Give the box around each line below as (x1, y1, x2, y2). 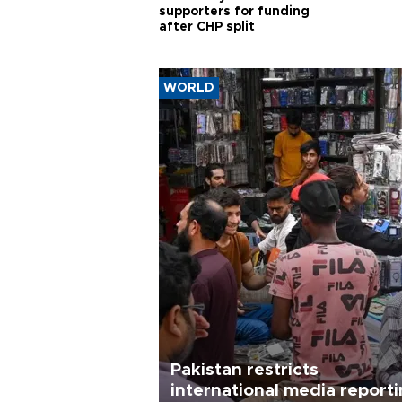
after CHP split (159, 21, 255, 33)
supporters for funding (159, 5, 310, 18)
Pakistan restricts (170, 361, 319, 379)
